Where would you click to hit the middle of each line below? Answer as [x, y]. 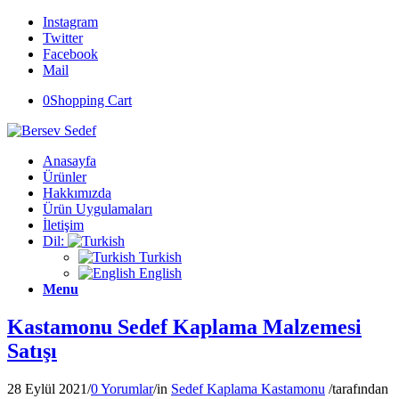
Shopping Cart [91, 100]
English [159, 273]
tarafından [360, 388]
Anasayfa [69, 161]
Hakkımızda [77, 193]
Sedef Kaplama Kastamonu [248, 388]
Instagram [70, 22]
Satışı [32, 350]
